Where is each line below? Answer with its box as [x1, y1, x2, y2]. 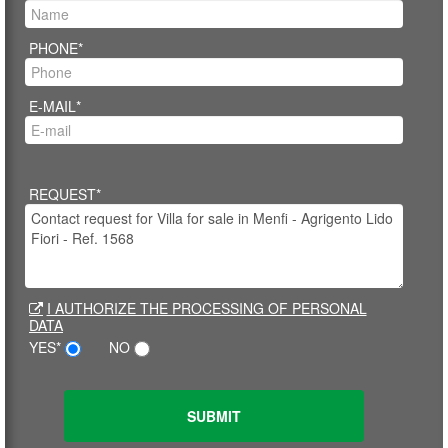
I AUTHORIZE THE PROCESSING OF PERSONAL [46, 298, 367, 318]
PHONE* [29, 38, 83, 58]
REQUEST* [29, 184, 101, 204]
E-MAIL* [29, 96, 81, 116]
